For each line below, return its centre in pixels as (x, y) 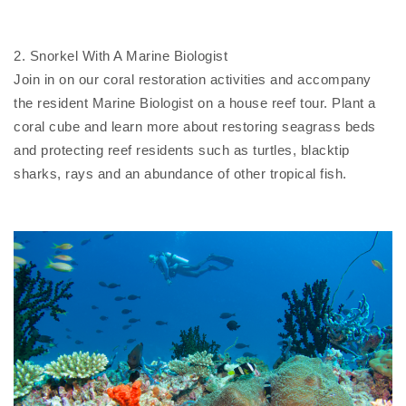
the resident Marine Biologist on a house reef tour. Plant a (195, 103)
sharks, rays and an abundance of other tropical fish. (180, 174)
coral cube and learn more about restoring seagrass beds (195, 126)
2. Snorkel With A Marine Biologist (121, 56)
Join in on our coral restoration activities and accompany (193, 79)
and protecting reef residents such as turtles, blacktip (182, 150)
